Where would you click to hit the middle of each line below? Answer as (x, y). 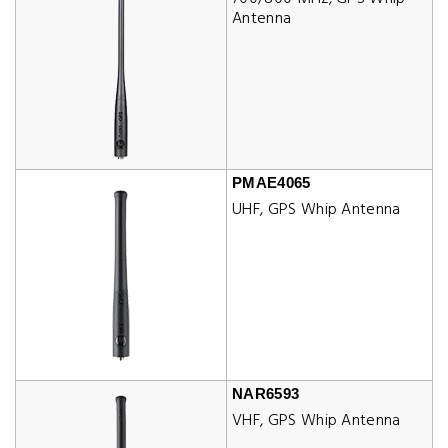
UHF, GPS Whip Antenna (316, 210)
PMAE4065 (271, 182)
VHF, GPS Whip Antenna (316, 421)
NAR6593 (266, 393)
